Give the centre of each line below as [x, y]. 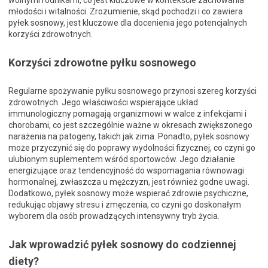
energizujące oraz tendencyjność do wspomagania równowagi [126, 171]
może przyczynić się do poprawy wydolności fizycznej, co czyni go [132, 148]
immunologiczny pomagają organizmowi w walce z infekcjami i [127, 114]
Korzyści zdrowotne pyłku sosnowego [102, 63]
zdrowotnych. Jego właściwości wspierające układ [103, 103]
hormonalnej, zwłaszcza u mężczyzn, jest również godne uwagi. [129, 182]
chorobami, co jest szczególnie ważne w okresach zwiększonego [130, 125]
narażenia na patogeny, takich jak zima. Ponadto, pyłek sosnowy [129, 137]
